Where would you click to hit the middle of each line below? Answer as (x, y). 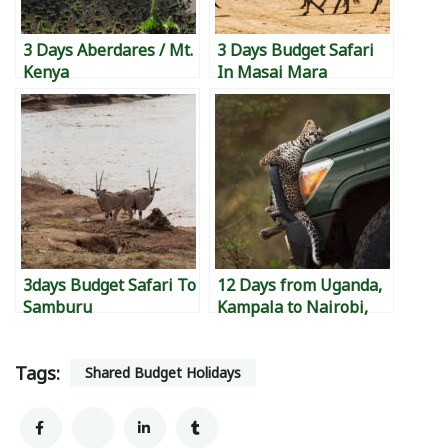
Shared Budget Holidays (163, 372)
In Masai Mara (272, 71)
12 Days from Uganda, (299, 284)
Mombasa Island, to (291, 350)
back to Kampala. (280, 394)
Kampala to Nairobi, (292, 306)
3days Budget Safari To (109, 284)
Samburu (57, 306)
